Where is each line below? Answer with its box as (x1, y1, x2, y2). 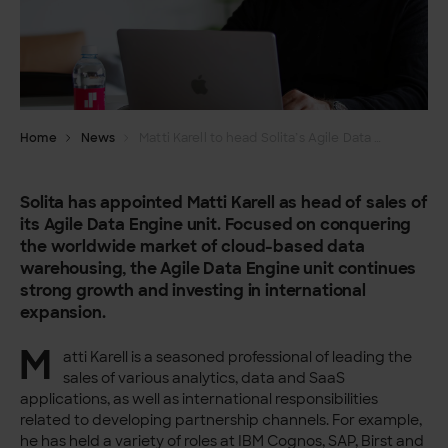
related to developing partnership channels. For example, (20, 411, 423, 430)
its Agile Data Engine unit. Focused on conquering (20, 213, 412, 236)
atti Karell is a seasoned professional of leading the (62, 348, 412, 367)
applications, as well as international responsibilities (20, 390, 379, 409)
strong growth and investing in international (20, 279, 367, 302)
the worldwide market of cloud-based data (20, 235, 365, 258)
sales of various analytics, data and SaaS (62, 369, 345, 388)
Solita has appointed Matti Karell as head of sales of (20, 191, 428, 214)
